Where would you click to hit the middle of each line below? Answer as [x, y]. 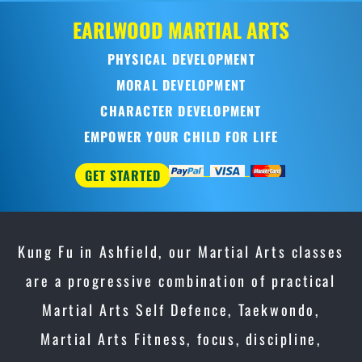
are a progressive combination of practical [181, 280]
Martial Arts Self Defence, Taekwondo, [181, 309]
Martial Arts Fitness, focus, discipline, [181, 339]
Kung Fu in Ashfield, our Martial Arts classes [181, 251]
